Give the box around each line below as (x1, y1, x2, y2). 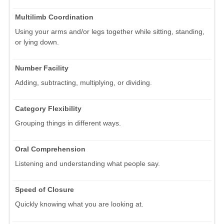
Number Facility (15, 63, 68, 72)
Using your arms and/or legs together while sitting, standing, (15, 27, 204, 35)
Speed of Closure (15, 185, 74, 193)
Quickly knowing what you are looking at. (15, 199, 143, 208)
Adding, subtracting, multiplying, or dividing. (15, 78, 152, 86)
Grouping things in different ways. (15, 118, 121, 127)
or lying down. (15, 37, 59, 46)
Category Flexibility (15, 104, 81, 112)
